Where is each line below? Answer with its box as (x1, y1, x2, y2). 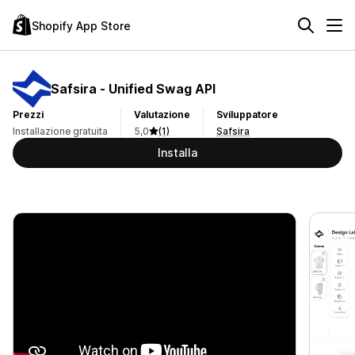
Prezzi (13, 109, 44, 120)
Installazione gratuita (13, 125, 108, 137)
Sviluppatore (216, 109, 278, 120)
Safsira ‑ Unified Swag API (51, 80, 216, 97)
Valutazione (134, 109, 190, 120)
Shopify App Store (32, 18, 131, 32)
